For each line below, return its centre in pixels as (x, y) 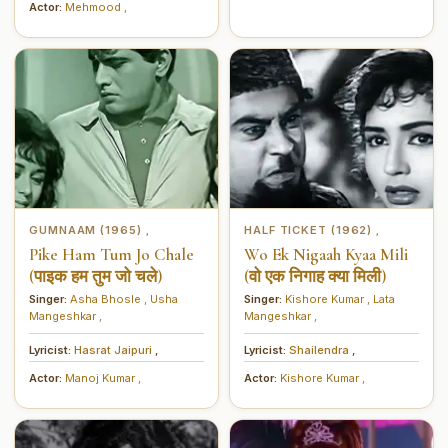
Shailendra (320, 349)
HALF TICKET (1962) (310, 229)
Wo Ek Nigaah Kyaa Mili (326, 254)
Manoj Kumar (101, 377)
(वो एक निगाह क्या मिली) (315, 276)
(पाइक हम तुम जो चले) (95, 276)
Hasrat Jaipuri (114, 349)
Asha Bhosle (107, 298)
